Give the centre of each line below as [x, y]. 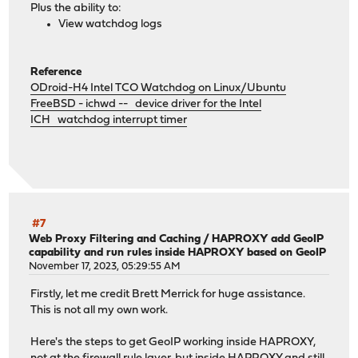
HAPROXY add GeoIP [268, 240]
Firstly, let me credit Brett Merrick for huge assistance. [168, 294]
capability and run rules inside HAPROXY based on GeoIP [178, 253]
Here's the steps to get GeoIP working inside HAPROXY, [173, 342]
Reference [56, 72]
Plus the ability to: [76, 8]
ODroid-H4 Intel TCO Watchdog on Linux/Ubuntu [159, 88]
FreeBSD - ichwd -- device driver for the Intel [146, 104]
